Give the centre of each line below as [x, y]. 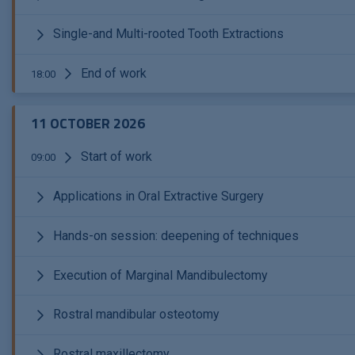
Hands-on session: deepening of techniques [174, 235]
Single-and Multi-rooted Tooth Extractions [167, 33]
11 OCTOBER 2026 [88, 124]
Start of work [115, 157]
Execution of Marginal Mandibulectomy [159, 275]
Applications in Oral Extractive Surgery [157, 197]
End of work [112, 73]
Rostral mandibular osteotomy [135, 315]
